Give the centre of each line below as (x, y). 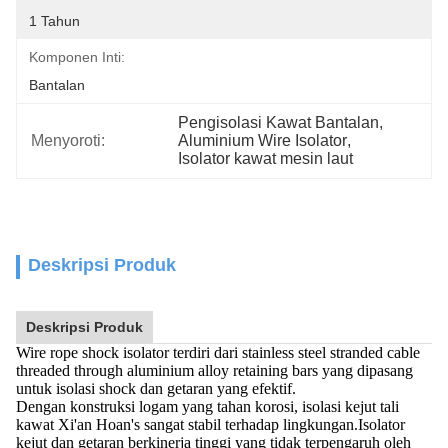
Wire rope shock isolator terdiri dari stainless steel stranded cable (218, 352)
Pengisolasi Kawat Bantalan (279, 122)
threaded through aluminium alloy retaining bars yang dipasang (214, 370)
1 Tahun (54, 21)
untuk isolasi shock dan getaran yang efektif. (156, 388)
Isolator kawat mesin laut (266, 158)
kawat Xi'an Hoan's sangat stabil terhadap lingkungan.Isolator (210, 424)
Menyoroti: (68, 140)
